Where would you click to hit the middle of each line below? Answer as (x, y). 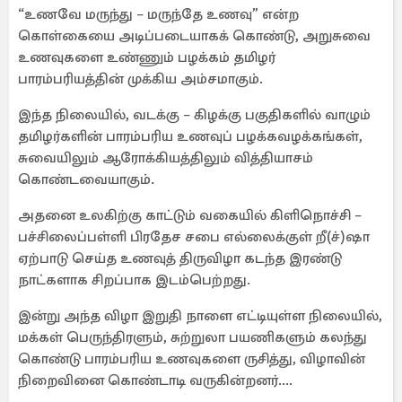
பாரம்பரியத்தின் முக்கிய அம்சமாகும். (140, 79)
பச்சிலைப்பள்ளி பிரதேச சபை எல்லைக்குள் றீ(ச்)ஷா (194, 237)
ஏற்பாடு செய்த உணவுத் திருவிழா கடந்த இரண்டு (180, 258)
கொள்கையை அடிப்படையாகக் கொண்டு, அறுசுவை (194, 36)
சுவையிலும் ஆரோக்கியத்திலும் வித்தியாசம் (166, 158)
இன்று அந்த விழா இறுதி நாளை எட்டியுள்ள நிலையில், (200, 316)
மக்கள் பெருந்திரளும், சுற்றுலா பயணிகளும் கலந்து (192, 337)
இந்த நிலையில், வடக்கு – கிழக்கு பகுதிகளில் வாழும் (194, 115)
